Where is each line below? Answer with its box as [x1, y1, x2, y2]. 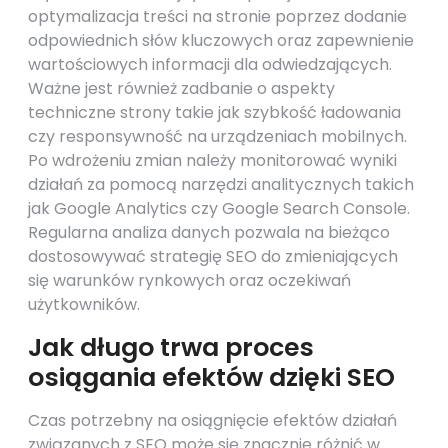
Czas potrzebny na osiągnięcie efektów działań [28, 409, 397, 432]
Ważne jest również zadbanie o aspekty [28, 77, 335, 100]
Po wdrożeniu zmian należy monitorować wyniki [28, 149, 397, 172]
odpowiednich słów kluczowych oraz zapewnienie [28, 29, 414, 52]
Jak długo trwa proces [28, 330, 314, 365]
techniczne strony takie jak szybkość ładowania [28, 101, 401, 124]
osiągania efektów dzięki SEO [28, 360, 395, 395]
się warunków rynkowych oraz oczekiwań [28, 269, 351, 292]
